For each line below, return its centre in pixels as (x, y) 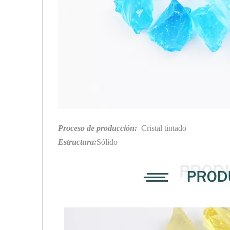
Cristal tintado (162, 128)
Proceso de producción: (98, 128)
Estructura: (77, 142)
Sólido (107, 142)
